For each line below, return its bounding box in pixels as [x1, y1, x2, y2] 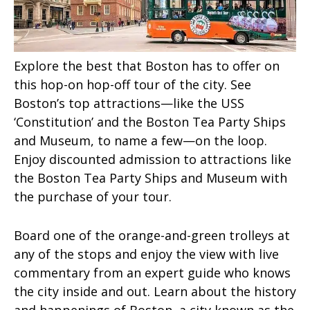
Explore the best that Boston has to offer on [14, 57, 280, 75]
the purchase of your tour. [14, 188, 172, 206]
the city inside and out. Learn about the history [14, 282, 296, 300]
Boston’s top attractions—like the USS [14, 95, 244, 112]
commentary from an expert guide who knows [14, 264, 291, 281]
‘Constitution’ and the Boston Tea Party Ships [14, 113, 286, 131]
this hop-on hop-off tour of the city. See [14, 76, 251, 93]
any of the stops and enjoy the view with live [14, 245, 279, 262]
